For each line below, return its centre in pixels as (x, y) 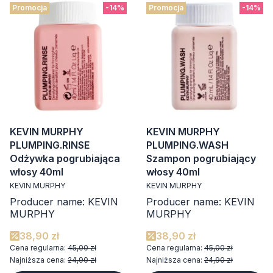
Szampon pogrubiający (201, 158)
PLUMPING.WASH (187, 145)
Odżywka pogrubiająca (65, 158)
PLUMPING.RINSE (50, 145)
